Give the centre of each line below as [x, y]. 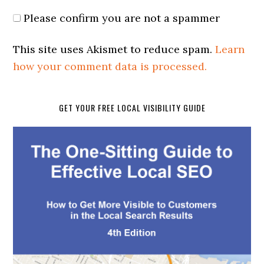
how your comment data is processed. [110, 67]
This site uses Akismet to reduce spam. [114, 49]
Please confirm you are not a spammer [121, 18]
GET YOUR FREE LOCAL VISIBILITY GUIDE [132, 108]
